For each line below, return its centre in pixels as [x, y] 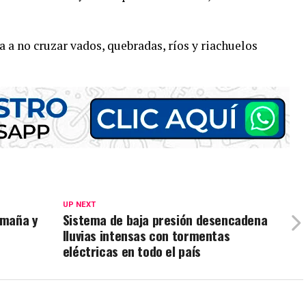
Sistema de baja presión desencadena [165, 219]
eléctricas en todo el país [131, 251]
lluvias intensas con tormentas [146, 235]
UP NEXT [79, 204]
